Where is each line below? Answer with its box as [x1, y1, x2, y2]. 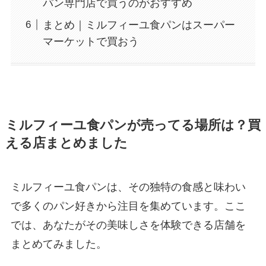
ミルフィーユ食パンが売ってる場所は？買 [5, 118, 261, 133]
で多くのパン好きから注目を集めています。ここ [10, 200, 246, 213]
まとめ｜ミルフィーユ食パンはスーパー [42, 18, 235, 31]
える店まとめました [5, 136, 128, 151]
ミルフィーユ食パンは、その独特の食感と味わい [10, 181, 246, 194]
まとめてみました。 [10, 238, 107, 251]
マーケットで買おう [42, 35, 139, 47]
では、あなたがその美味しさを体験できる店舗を [10, 219, 246, 232]
